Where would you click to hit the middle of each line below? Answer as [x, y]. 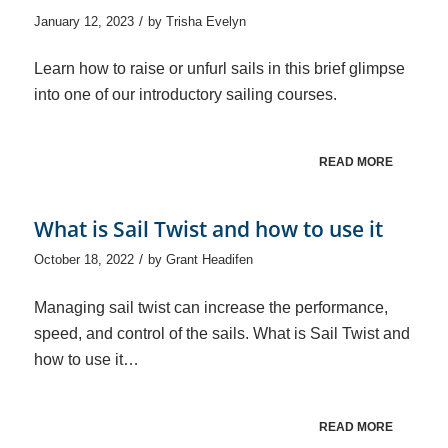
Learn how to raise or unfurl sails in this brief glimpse [219, 69]
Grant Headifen [209, 260]
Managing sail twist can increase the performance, [210, 307]
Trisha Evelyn [205, 21]
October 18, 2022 [83, 260]
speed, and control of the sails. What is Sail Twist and [221, 333]
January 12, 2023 [83, 21]
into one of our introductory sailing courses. [185, 95]
